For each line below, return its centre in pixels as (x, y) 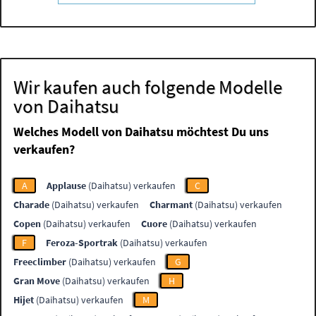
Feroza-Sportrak (82, 243)
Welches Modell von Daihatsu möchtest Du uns (141, 132)
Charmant (171, 205)
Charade (32, 205)
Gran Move (37, 281)
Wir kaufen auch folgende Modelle (148, 87)
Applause (67, 186)
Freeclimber (40, 262)
